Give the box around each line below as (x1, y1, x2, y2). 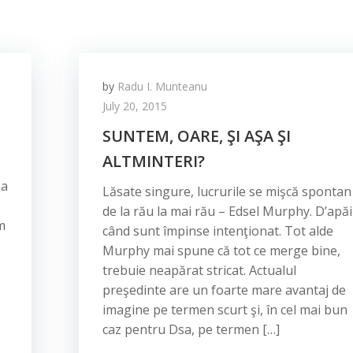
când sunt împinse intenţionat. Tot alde (102, 222, 333, 240)
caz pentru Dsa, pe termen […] (102, 321, 280, 338)
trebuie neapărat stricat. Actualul (102, 262, 296, 279)
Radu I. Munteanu (117, 79, 207, 94)
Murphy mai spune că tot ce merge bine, (102, 242, 340, 259)
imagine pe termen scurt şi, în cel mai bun (102, 301, 347, 318)
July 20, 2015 (102, 98, 167, 113)
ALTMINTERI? (102, 150, 205, 172)
